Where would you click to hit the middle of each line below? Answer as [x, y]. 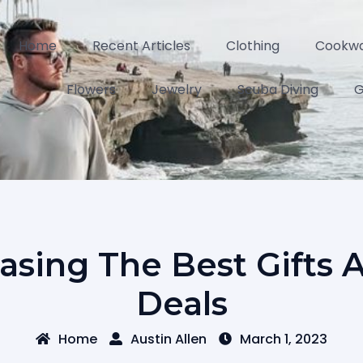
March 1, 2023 [284, 339]
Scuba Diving [278, 90]
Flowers [91, 90]
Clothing [253, 46]
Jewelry [177, 90]
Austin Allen [169, 339]
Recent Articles [141, 46]
